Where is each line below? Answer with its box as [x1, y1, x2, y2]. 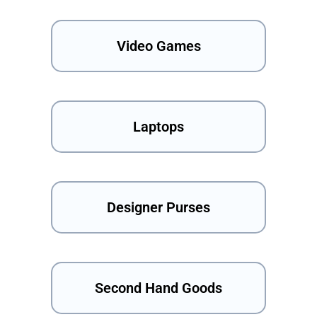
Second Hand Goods [95, 279, 222, 297]
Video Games [116, 38, 201, 55]
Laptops [133, 118, 184, 136]
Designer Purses [107, 199, 210, 217]
